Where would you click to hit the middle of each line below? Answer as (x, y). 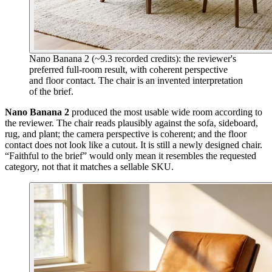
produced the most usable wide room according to (166, 112)
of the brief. (51, 91)
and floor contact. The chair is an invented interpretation (136, 80)
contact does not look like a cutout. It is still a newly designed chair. (134, 144)
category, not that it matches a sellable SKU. (89, 166)
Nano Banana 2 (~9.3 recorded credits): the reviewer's (133, 58)
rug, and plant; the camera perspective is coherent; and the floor (126, 134)
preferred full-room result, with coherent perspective (128, 69)
